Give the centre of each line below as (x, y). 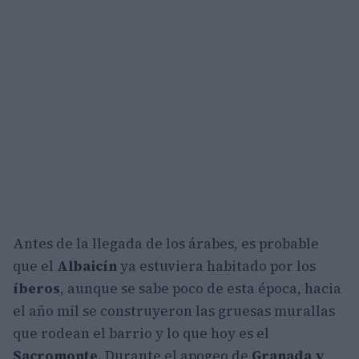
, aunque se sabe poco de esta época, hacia (201, 289)
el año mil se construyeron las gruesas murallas (174, 311)
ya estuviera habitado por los (216, 266)
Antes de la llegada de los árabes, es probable (166, 244)
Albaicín (87, 266)
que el (35, 266)
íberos (36, 289)
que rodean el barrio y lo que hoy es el (141, 334)
